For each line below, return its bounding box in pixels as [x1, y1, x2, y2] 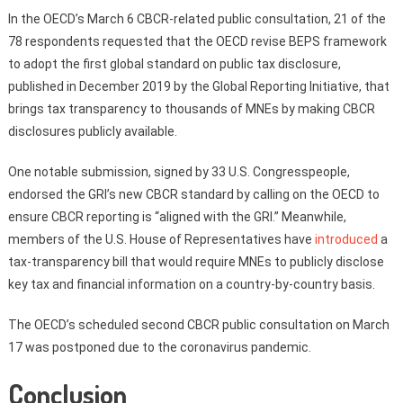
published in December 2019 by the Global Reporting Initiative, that [7, 78, 390, 94]
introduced [314, 231, 378, 246]
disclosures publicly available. [7, 123, 177, 139]
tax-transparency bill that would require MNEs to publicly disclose [7, 254, 384, 269]
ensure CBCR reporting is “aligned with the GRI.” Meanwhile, [7, 209, 346, 224]
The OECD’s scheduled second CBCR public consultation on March [7, 317, 390, 332]
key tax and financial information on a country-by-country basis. [7, 276, 375, 291]
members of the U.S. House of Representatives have [7, 231, 315, 246]
